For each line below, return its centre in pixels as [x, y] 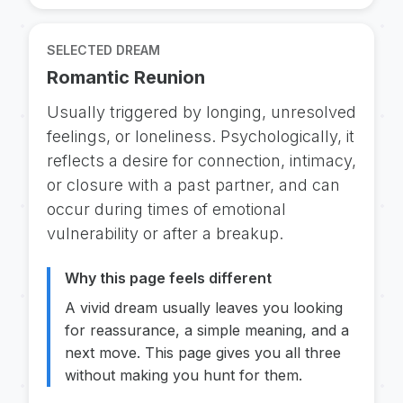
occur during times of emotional [166, 209]
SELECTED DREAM [103, 50]
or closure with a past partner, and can [193, 185]
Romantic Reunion [126, 77]
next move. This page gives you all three [203, 353]
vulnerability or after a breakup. [165, 233]
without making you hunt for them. [184, 375]
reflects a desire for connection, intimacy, [201, 161]
